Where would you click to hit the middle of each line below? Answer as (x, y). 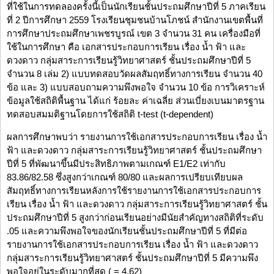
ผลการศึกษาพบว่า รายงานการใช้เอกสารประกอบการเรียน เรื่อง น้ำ (137, 137)
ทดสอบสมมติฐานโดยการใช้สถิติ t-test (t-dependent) (110, 114)
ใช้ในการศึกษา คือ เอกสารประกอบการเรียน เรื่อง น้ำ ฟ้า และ (126, 47)
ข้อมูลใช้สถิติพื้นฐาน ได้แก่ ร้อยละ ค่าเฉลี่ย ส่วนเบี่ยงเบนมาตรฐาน (135, 101)
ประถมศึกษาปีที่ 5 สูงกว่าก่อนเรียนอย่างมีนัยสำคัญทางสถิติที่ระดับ (135, 218)
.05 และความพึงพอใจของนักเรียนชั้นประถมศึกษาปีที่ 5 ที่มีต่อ (127, 231)
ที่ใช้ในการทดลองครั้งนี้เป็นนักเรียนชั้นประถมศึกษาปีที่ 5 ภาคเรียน (136, 7)
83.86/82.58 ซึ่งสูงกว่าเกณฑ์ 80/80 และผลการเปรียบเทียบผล (125, 177)
